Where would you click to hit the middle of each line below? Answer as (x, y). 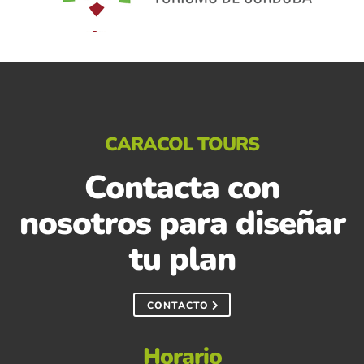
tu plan (182, 260)
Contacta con (182, 188)
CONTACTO (178, 305)
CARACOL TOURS (182, 145)
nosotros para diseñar (182, 224)
